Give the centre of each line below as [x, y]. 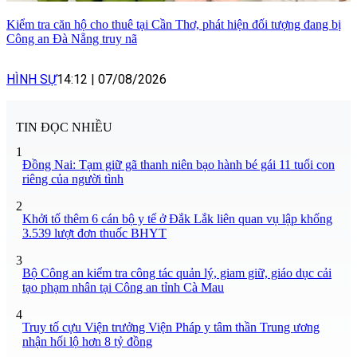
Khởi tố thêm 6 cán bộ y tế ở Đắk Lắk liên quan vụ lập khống [177, 219]
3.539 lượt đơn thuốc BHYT [94, 233]
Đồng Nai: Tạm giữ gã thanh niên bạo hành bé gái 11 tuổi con [178, 165]
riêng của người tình [73, 179]
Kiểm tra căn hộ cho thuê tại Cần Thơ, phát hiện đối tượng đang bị [174, 24]
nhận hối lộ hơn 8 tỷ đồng [87, 342]
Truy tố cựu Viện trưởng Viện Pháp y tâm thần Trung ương [171, 328]
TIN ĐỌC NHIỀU [64, 127]
